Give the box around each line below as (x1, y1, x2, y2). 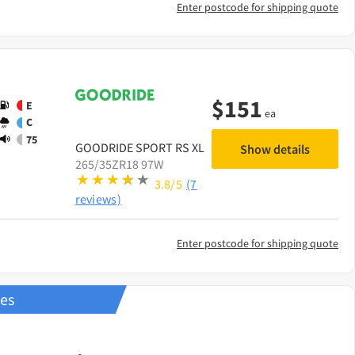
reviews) (74, 191, 122, 208)
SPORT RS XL (135, 139, 204, 156)
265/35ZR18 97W (74, 156, 164, 173)
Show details (240, 141, 310, 158)
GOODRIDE (74, 139, 133, 156)
